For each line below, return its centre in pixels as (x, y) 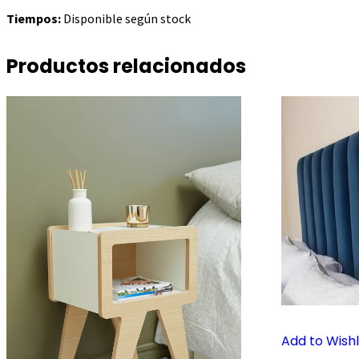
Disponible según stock (127, 18)
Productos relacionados (126, 66)
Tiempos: (35, 18)
